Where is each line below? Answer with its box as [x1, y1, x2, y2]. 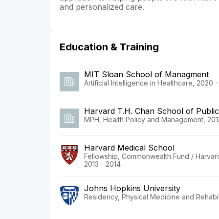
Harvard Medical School [84, 143, 175, 153]
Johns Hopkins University [84, 183, 180, 194]
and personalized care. [60, 2, 144, 12]
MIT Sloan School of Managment [84, 69, 209, 80]
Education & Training [60, 41, 159, 53]
